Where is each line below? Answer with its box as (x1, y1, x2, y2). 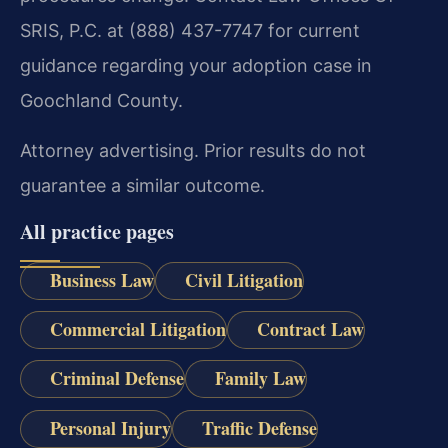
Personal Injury (49, 414, 171, 441)
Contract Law (256, 316, 364, 343)
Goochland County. (20, 90, 183, 112)
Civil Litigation (184, 266, 303, 293)
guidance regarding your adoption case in (20, 55, 372, 77)
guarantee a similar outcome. (20, 174, 265, 196)
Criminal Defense (49, 365, 184, 392)
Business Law (49, 266, 154, 293)
